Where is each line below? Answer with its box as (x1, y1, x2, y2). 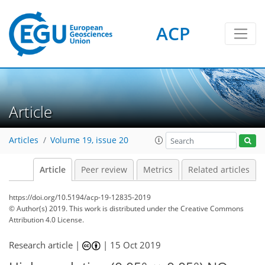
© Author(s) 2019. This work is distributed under (9, 203, 168, 214)
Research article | (9, 239, 82, 251)
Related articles (188, 164, 250, 175)
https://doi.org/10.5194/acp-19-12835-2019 (9, 192, 151, 202)
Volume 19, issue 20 (50, 135, 128, 146)
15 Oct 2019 (110, 239, 161, 251)
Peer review (81, 164, 127, 175)
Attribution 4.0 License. (9, 215, 84, 225)
